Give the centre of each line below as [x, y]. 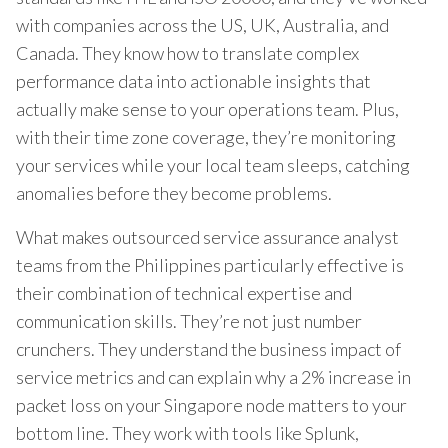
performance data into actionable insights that [193, 80]
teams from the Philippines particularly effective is [210, 264]
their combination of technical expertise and [184, 292]
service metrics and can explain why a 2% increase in [213, 376]
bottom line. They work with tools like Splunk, [187, 432]
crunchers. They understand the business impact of [208, 348]
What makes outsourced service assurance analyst [207, 236]
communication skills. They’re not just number [189, 320]
